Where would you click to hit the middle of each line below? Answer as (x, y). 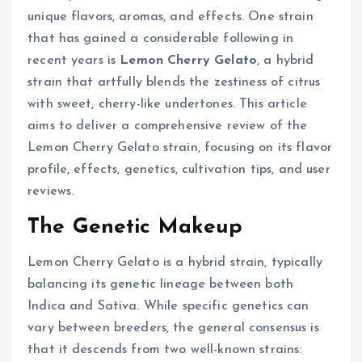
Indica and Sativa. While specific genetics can (168, 307)
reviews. (51, 191)
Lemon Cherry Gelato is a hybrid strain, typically (175, 263)
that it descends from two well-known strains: (165, 350)
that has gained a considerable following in (161, 38)
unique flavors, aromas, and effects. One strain (170, 17)
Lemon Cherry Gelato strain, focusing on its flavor (180, 147)
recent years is (74, 60)
